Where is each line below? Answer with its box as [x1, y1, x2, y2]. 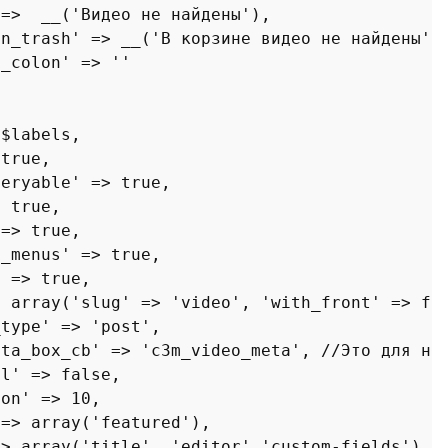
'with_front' [261, 293, 381, 312]
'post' [91, 317, 151, 336]
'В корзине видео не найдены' [151, 29, 431, 48]
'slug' [71, 293, 131, 312]
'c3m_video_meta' [141, 341, 301, 360]
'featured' [91, 413, 191, 432]
